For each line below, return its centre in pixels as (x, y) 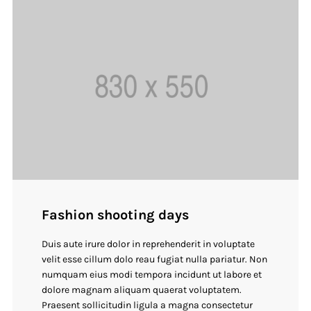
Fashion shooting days (116, 215)
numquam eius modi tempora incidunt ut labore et (152, 275)
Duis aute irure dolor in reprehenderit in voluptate (149, 244)
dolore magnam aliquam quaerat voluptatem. (142, 290)
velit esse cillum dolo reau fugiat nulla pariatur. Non (155, 260)
